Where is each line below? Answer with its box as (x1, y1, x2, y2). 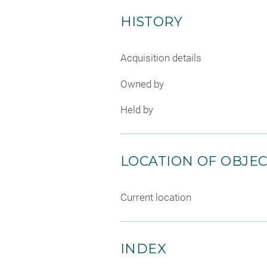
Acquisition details (120, 52, 201, 64)
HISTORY (120, 14, 183, 30)
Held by (120, 104, 153, 116)
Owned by (120, 77, 164, 90)
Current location (120, 191, 191, 204)
